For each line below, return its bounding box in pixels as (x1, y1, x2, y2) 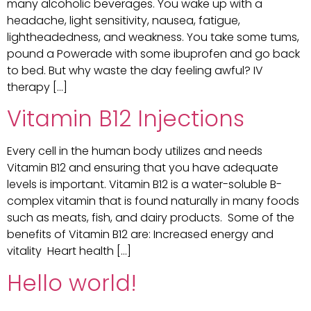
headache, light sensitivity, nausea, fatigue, (7, 12, 240, 29)
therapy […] (7, 79, 67, 96)
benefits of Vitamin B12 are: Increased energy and (7, 226, 274, 243)
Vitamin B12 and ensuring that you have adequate (7, 160, 278, 176)
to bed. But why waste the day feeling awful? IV (7, 62, 263, 79)
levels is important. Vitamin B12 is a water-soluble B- (7, 176, 282, 193)
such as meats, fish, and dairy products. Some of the (7, 210, 294, 226)
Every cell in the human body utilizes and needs (7, 143, 262, 160)
